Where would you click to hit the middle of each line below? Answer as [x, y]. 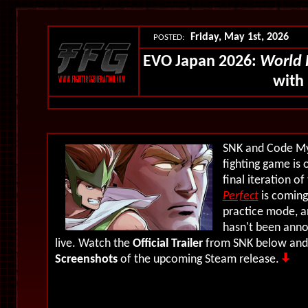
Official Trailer [167, 244]
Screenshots [86, 260]
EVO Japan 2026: [201, 62]
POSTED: [172, 37]
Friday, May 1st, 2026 [241, 37]
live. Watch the [93, 244]
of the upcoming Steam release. [199, 260]
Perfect [240, 196]
